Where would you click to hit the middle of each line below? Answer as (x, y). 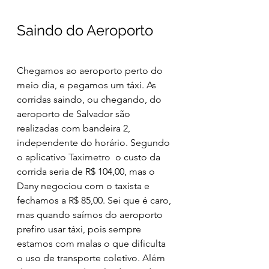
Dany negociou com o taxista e (84, 186)
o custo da (138, 157)
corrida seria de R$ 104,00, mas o (87, 172)
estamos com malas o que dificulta (92, 244)
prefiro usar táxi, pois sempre (80, 229)
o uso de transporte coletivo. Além (92, 258)
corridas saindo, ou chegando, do (90, 100)
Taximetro (91, 157)
